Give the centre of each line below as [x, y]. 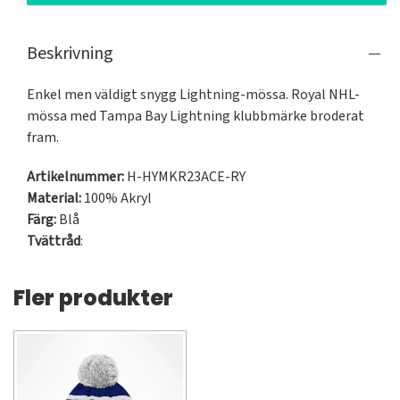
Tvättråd [54, 242]
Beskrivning [70, 54]
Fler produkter [93, 298]
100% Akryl [117, 199]
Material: [54, 199]
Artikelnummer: [75, 177]
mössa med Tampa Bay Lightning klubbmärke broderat [196, 117]
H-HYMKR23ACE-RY [185, 177]
